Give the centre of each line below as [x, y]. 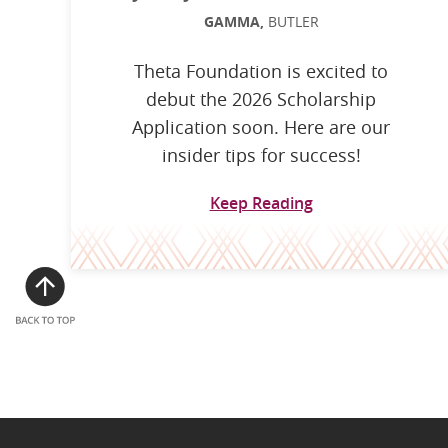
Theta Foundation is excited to [261, 70]
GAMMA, [233, 21]
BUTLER [291, 21]
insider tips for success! [261, 154]
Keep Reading [261, 202]
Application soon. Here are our [261, 126]
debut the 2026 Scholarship [261, 98]
